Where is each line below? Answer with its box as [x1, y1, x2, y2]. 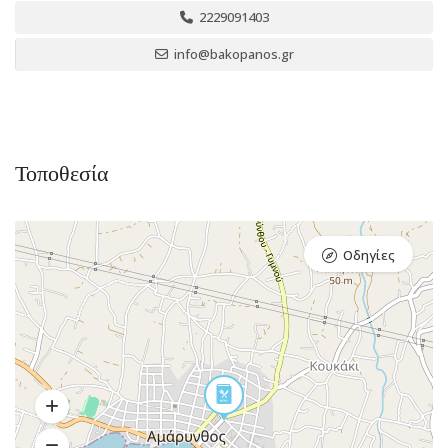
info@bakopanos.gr [171, 45, 294, 63]
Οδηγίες [343, 246, 395, 264]
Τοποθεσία [15, 161, 109, 186]
